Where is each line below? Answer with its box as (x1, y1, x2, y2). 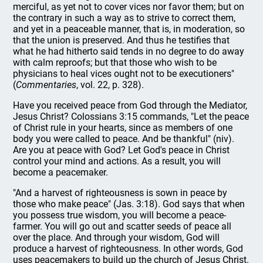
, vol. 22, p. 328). (76, 79, 144, 90)
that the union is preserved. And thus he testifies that (13, 35, 230, 46)
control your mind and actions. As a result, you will (13, 156, 221, 167)
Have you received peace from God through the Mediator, (13, 100, 248, 111)
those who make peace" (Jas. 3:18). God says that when (13, 198, 245, 210)
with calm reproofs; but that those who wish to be (13, 57, 217, 68)
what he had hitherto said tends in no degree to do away (13, 46, 245, 57)
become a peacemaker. (13, 167, 109, 178)
